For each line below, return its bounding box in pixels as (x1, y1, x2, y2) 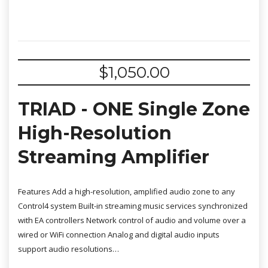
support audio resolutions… (18, 243, 119, 254)
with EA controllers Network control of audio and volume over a (18, 215, 246, 226)
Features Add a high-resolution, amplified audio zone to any (18, 186, 235, 197)
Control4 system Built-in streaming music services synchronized (18, 200, 248, 211)
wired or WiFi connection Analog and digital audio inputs (18, 229, 220, 240)
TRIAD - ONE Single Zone (18, 98, 250, 120)
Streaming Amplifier (18, 146, 209, 168)
